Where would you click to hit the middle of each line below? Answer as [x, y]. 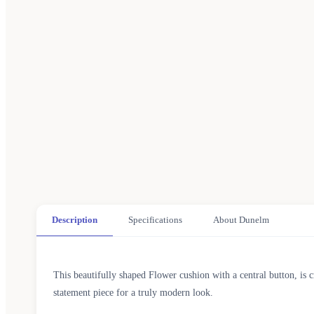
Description [75, 220]
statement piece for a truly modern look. [133, 293]
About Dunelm [241, 220]
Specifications [155, 220]
